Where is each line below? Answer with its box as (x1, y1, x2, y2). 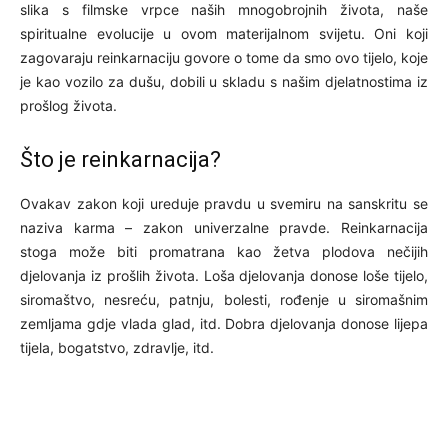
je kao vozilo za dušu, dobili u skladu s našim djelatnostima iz (20, 72, 428, 90)
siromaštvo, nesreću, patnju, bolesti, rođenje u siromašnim (20, 290, 428, 308)
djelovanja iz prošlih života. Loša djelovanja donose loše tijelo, (20, 266, 428, 284)
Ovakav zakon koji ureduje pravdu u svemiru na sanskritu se (20, 194, 428, 212)
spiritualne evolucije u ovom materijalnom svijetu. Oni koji (20, 24, 428, 42)
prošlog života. (20, 96, 117, 114)
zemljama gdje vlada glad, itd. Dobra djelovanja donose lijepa (20, 314, 428, 332)
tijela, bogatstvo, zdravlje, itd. (20, 338, 214, 356)
